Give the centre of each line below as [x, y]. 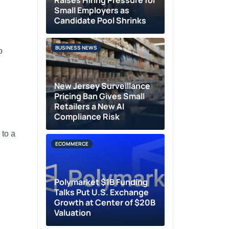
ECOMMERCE [72, 144]
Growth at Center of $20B [105, 202]
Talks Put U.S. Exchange [102, 192]
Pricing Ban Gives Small [100, 96]
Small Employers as [92, 10]
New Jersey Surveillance [102, 86]
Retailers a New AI [89, 106]
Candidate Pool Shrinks [100, 20]
